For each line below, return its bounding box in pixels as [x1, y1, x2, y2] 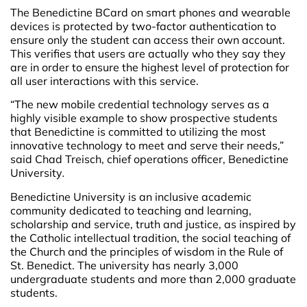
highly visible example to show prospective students [10, 111, 278, 125]
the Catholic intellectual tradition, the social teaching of [10, 230, 291, 245]
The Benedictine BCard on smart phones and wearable [10, 5, 291, 20]
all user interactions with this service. [10, 74, 199, 88]
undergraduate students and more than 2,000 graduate [10, 271, 296, 286]
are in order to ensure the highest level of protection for [10, 60, 289, 75]
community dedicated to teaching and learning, [10, 203, 251, 217]
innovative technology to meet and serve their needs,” [10, 138, 284, 153]
